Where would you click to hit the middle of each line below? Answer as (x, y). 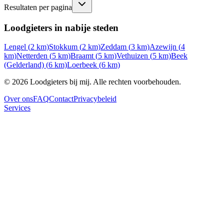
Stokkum (63, 47)
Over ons (18, 99)
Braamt (82, 56)
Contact (61, 99)
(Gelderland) (24, 65)
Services (17, 108)
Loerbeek (82, 65)
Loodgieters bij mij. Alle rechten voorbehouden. (104, 82)
